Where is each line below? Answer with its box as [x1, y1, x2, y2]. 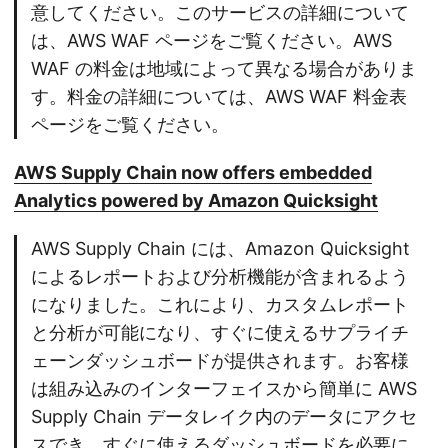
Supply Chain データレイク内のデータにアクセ [31, 406, 417, 428]
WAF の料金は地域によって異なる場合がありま [31, 58, 417, 80]
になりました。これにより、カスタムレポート [31, 294, 409, 316]
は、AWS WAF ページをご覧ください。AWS [31, 30, 392, 52]
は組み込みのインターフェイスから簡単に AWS [31, 378, 417, 400]
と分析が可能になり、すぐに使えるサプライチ [31, 322, 409, 344]
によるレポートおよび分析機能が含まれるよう [31, 266, 409, 288]
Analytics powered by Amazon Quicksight [14, 190, 378, 212]
